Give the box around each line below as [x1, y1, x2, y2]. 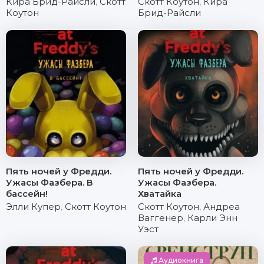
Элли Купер [6, 201, 61, 212]
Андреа [203, 201, 240, 212]
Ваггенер [138, 212, 183, 223]
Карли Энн [187, 212, 237, 223]
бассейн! [6, 188, 48, 199]
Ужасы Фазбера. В [6, 177, 93, 188]
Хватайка [138, 188, 181, 199]
